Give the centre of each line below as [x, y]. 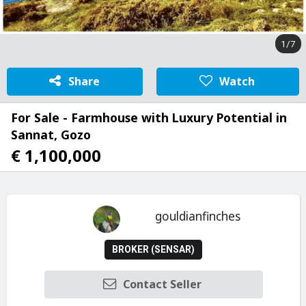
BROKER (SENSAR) [153, 249]
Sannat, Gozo [51, 134]
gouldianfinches [198, 217]
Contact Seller [163, 284]
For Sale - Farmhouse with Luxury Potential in [149, 118]
